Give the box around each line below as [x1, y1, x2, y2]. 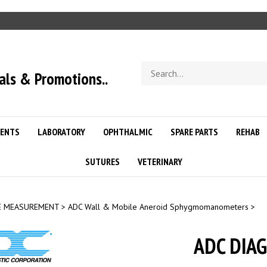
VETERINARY [137, 156, 182, 167]
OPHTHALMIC [103, 126, 153, 138]
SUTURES [85, 156, 120, 167]
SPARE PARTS [170, 126, 218, 138]
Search [141, 61, 167, 72]
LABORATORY [38, 126, 85, 138]
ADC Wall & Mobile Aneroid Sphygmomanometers [68, 201, 249, 212]
